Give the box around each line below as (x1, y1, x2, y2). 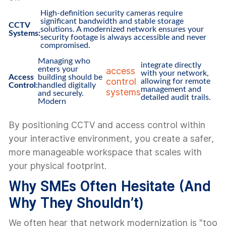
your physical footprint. (9, 160, 106, 171)
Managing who (38, 57, 90, 65)
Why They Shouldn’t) (9, 194, 144, 211)
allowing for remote (141, 77, 211, 85)
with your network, (141, 69, 209, 77)
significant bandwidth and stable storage (40, 17, 184, 25)
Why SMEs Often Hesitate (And (9, 178, 211, 194)
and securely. (38, 89, 84, 97)
